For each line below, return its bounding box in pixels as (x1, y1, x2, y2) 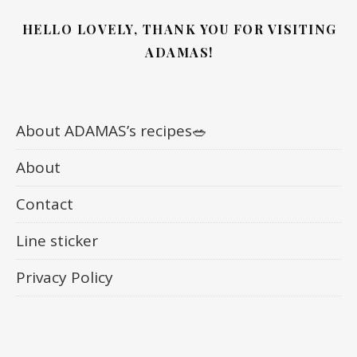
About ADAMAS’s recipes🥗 (16, 120, 207, 141)
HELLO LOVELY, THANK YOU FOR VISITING (22, 20, 337, 37)
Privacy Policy (16, 266, 113, 288)
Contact (16, 193, 73, 214)
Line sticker (16, 229, 98, 251)
